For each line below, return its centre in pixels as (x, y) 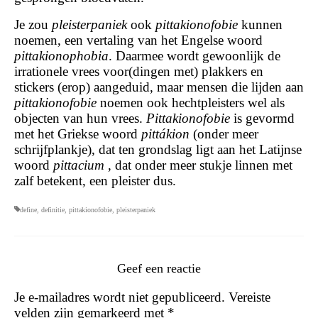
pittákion (167, 134)
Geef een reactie (159, 268)
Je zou (33, 24)
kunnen (262, 24)
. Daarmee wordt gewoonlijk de (194, 56)
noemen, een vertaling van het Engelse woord (138, 40)
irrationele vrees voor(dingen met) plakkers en (139, 71)
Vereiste (250, 297)
